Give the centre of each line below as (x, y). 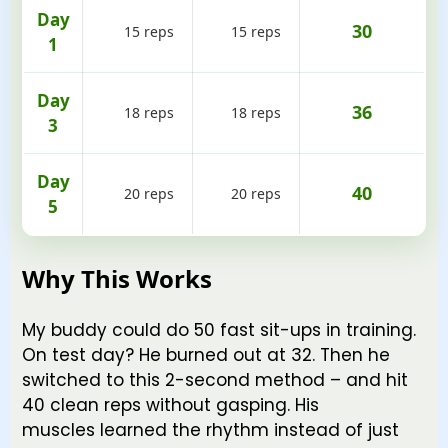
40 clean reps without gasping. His (170, 405)
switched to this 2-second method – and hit (215, 380)
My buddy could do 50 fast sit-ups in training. (219, 330)
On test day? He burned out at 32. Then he (206, 355)
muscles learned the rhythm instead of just (210, 430)
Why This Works (117, 279)
